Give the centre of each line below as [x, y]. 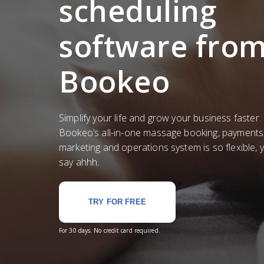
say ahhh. [79, 162]
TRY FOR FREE [117, 202]
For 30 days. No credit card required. [110, 230]
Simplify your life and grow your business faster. [160, 118]
